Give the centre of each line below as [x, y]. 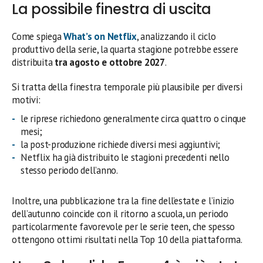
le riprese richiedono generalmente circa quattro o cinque [133, 119]
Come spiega [38, 36]
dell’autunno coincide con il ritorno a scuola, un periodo [120, 214]
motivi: [26, 100]
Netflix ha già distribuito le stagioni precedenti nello [125, 157]
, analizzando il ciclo [176, 36]
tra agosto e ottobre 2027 [110, 62]
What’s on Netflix [100, 36]
